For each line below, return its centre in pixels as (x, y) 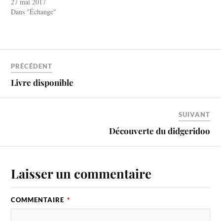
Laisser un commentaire (81, 173)
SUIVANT (194, 114)
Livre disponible (42, 82)
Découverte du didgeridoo (159, 130)
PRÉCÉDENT (32, 66)
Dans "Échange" (34, 12)
